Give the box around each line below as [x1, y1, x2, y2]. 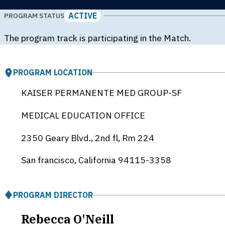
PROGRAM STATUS [4, 11, 64, 21]
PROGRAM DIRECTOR [13, 189, 93, 200]
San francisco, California [21, 154, 118, 166]
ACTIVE [68, 10, 97, 21]
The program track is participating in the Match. [4, 32, 191, 44]
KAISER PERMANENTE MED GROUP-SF [21, 87, 182, 99]
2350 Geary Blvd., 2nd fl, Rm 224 [21, 132, 154, 144]
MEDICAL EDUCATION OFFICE [21, 109, 145, 122]
